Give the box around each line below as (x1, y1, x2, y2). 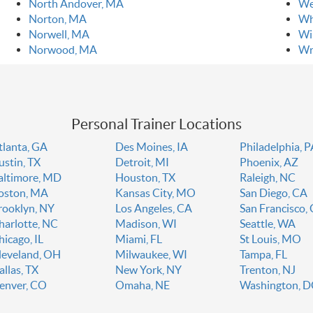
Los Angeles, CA (115, 202, 192, 215)
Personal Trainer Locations (71, 116, 242, 133)
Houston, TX (115, 171, 175, 184)
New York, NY (115, 263, 182, 277)
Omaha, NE (115, 279, 170, 292)
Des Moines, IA (115, 140, 188, 154)
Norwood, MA (28, 43, 97, 57)
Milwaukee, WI (115, 248, 187, 261)
